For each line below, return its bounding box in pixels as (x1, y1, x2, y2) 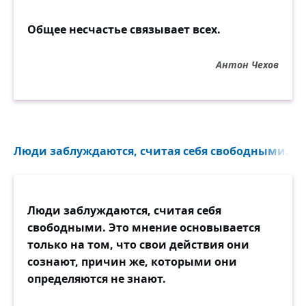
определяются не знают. (27, 270, 166, 286)
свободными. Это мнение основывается (27, 219, 260, 235)
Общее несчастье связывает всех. (27, 21, 221, 37)
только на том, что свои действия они (27, 236, 249, 252)
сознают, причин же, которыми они (27, 253, 237, 269)
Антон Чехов (216, 57, 279, 71)
